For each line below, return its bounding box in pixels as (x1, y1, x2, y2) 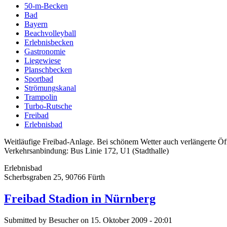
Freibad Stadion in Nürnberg (4, 192, 156, 206)
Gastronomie (24, 47, 65, 56)
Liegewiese (24, 56, 61, 65)
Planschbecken (24, 65, 72, 74)
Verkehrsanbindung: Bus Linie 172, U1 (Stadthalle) (4, 146, 169, 156)
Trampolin (24, 93, 57, 102)
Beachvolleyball (24, 29, 76, 38)
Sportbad (24, 74, 53, 84)
